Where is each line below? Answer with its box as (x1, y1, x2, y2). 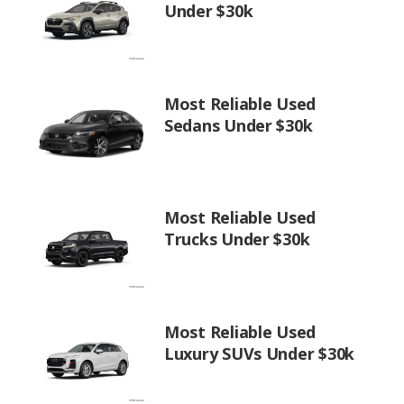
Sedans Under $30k (164, 114, 313, 136)
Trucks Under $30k (164, 228, 310, 250)
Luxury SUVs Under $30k (164, 342, 355, 364)
